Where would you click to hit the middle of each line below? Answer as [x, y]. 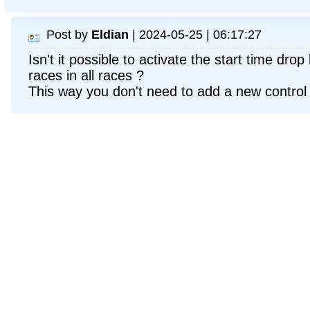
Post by [69, 34]
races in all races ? [86, 75]
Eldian [110, 34]
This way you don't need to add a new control [167, 91]
